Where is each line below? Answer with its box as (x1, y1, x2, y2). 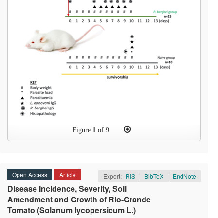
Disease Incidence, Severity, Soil (7, 183, 127, 194)
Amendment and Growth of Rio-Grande (7, 194, 151, 205)
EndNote (173, 172, 196, 180)
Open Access (12, 170, 47, 179)
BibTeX (145, 172, 163, 180)
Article (59, 170, 76, 179)
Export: (103, 172, 123, 180)
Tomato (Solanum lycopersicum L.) (7, 204, 136, 216)
